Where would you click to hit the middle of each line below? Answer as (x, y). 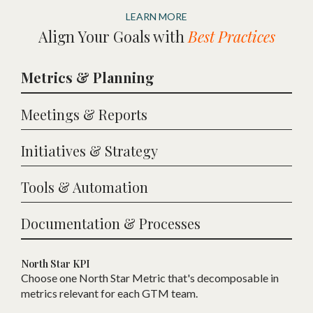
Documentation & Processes (111, 224)
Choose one (50, 278)
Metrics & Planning (88, 78)
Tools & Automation (85, 187)
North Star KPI (56, 264)
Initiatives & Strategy (89, 151)
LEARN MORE (156, 17)
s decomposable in (234, 278)
